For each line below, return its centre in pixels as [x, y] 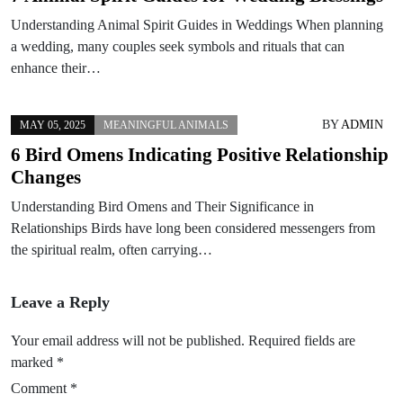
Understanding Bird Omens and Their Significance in [162, 206]
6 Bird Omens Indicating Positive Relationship [200, 154]
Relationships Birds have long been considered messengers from [193, 228]
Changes [46, 177]
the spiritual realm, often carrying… [112, 249]
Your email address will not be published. [128, 340]
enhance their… [56, 67]
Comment [40, 388]
